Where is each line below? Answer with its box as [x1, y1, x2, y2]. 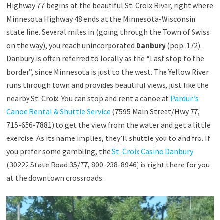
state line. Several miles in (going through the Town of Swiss [6, 27, 210, 37]
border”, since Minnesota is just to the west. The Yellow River [6, 66, 209, 77]
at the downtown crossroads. [6, 172, 104, 183]
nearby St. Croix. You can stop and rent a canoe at [6, 93, 170, 103]
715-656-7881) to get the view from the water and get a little [6, 119, 211, 130]
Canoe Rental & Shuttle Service [6, 106, 110, 116]
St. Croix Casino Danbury [111, 146, 193, 156]
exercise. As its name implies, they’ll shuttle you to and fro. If [6, 133, 210, 143]
